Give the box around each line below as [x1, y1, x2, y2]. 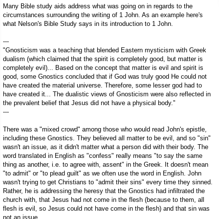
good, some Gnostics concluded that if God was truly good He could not [3, 73, 207, 81]
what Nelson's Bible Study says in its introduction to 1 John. [3, 20, 173, 28]
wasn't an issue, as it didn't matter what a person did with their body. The [3, 143, 208, 151]
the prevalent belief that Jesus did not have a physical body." [3, 99, 175, 107]
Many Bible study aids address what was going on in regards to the [3, 2, 193, 10]
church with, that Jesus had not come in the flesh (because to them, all [3, 196, 204, 204]
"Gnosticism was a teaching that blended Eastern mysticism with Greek [3, 46, 206, 54]
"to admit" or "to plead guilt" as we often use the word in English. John [3, 170, 201, 177]
